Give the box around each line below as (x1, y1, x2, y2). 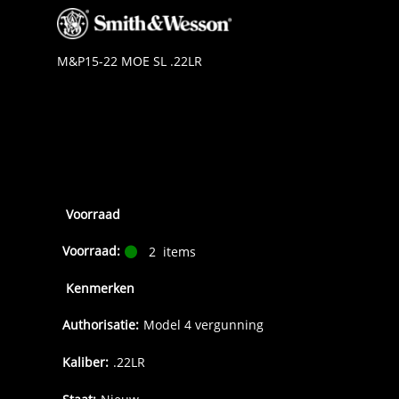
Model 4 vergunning (143, 316, 264, 334)
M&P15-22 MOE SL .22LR (57, 53, 202, 70)
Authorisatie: (62, 316, 139, 334)
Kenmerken (66, 280, 134, 297)
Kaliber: (62, 354, 109, 371)
